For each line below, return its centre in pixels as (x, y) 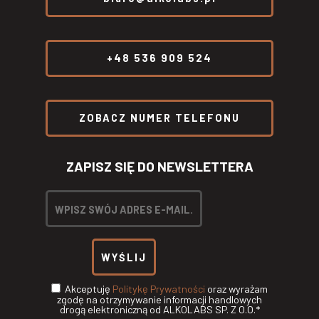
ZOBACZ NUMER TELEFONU (159, 118)
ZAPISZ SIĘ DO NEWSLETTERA (159, 167)
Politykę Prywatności (159, 289)
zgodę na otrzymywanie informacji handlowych (159, 300)
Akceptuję (89, 289)
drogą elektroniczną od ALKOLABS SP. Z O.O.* (159, 310)
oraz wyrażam (236, 289)
